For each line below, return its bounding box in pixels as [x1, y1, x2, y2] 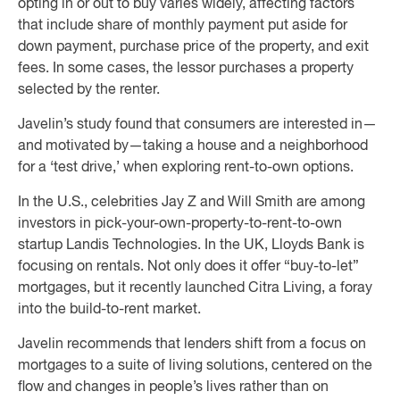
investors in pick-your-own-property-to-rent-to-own [18, 217, 342, 231]
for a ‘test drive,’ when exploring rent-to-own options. [18, 161, 354, 175]
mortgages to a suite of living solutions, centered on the [18, 359, 372, 373]
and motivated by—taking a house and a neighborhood [18, 139, 368, 154]
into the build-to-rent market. [18, 303, 201, 317]
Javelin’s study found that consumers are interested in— [18, 118, 377, 132]
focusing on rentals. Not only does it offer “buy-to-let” [18, 260, 359, 274]
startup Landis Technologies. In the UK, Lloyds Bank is [18, 238, 364, 253]
